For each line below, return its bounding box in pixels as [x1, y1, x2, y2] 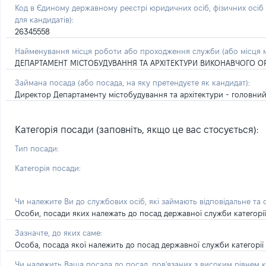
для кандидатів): [15, 15, 74, 24]
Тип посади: [15, 144, 59, 153]
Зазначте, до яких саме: [15, 229, 102, 237]
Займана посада [15, 78, 78, 87]
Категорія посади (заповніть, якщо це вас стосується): [15, 125, 258, 135]
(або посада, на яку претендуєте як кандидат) [78, 78, 248, 87]
